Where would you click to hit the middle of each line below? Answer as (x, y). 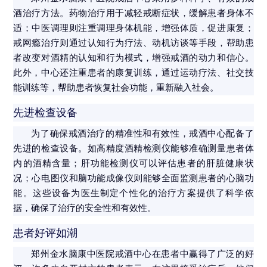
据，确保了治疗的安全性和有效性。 (85, 208)
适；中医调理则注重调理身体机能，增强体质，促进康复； (133, 28)
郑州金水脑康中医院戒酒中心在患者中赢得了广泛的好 (142, 254)
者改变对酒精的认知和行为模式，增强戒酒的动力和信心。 (133, 58)
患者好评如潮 (46, 233)
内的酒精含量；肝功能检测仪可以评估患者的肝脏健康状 (133, 164)
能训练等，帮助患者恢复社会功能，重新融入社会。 (116, 88)
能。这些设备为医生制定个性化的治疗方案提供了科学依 (133, 193)
